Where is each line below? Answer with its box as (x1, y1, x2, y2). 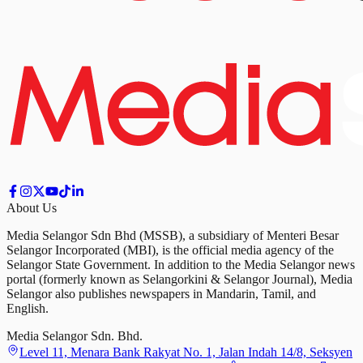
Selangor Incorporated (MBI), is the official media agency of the (6, 242, 334, 257)
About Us (6, 200, 57, 215)
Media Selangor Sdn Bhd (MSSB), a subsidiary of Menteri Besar (6, 228, 339, 242)
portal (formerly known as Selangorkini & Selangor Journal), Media (6, 271, 352, 286)
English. (6, 301, 49, 315)
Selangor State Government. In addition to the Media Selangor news (6, 257, 355, 271)
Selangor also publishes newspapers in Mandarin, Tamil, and (6, 286, 316, 301)
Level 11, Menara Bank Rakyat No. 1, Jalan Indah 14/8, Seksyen (19, 344, 352, 359)
